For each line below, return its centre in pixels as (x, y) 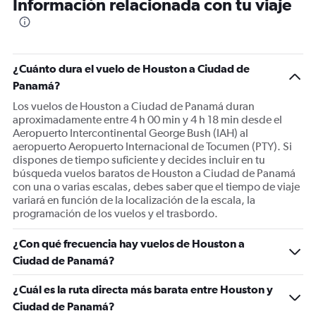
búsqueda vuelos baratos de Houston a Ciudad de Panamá (154, 174)
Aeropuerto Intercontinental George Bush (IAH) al (130, 133)
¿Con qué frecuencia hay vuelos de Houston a (129, 244)
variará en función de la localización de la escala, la (134, 200)
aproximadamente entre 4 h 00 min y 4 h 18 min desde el (147, 120)
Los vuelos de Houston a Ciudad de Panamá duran (134, 107)
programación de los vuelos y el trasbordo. (115, 214)
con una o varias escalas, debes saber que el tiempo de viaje (156, 187)
